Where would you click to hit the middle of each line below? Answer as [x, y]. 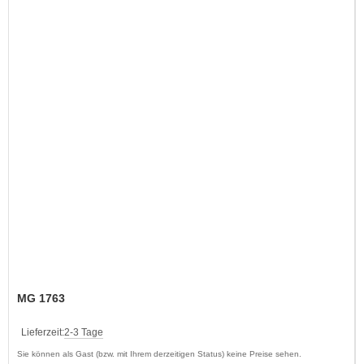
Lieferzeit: [43, 332]
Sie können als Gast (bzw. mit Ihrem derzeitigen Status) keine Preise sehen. [159, 353]
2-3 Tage [84, 332]
